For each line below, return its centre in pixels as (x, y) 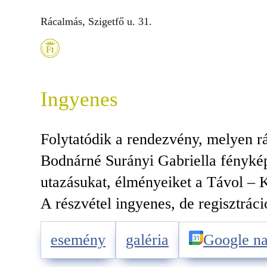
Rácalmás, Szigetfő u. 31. (96, 22)
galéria (147, 240)
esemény (78, 240)
